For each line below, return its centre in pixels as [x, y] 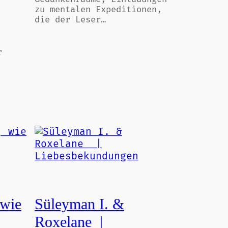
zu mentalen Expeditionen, [98, 10]
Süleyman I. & [79, 204]
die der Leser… [70, 20]
